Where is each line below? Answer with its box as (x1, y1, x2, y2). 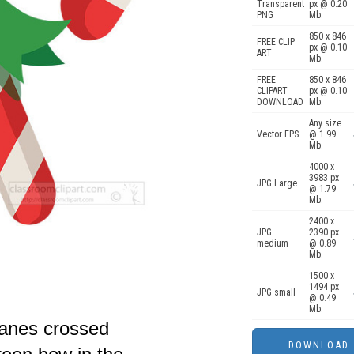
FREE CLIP (257, 36, 295, 47)
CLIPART (257, 85, 288, 96)
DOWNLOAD (257, 96, 303, 107)
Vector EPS (257, 129, 299, 140)
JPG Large (257, 178, 297, 189)
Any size (309, 118, 341, 129)
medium (257, 238, 288, 249)
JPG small (257, 287, 296, 298)
